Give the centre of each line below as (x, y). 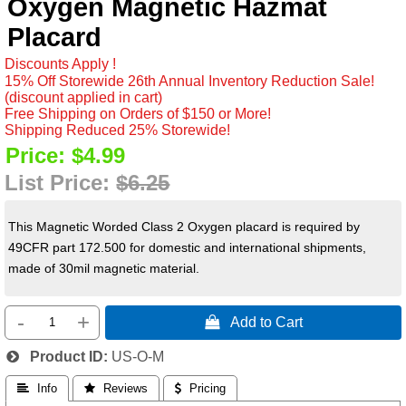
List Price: (61, 182)
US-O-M (138, 356)
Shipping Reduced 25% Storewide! (118, 130)
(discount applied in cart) (84, 97)
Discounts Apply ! (61, 63)
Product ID (61, 356)
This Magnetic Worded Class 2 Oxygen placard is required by (184, 227)
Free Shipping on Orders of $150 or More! (138, 113)
